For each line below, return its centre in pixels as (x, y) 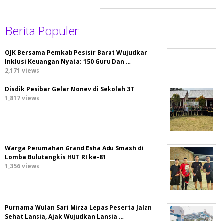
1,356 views (22, 166)
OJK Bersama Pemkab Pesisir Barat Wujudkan (76, 53)
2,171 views (22, 71)
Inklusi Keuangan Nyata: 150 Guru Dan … (68, 62)
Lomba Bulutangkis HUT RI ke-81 (55, 157)
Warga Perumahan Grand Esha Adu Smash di (74, 148)
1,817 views (22, 98)
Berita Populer (42, 31)
